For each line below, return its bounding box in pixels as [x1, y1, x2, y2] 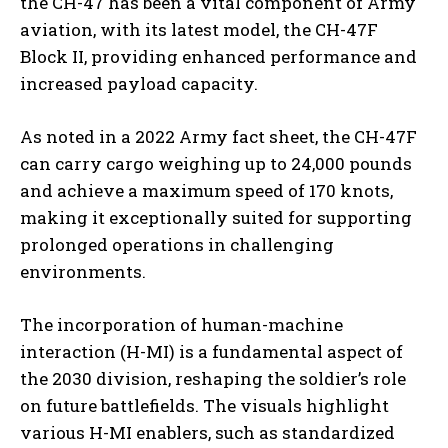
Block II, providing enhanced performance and [20, 45, 417, 69]
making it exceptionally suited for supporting [20, 206, 412, 230]
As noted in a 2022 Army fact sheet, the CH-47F [20, 125, 417, 149]
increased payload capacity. [20, 72, 258, 96]
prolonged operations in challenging [20, 233, 334, 257]
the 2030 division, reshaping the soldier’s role [20, 367, 406, 391]
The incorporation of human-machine [20, 313, 343, 337]
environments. [20, 260, 146, 284]
